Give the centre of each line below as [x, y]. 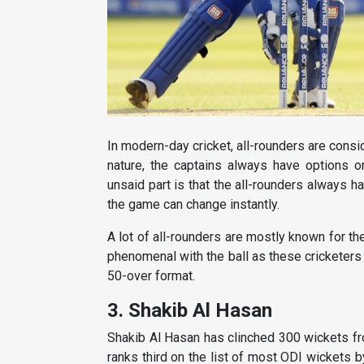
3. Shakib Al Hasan [190, 311]
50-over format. [151, 276]
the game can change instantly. [193, 205]
